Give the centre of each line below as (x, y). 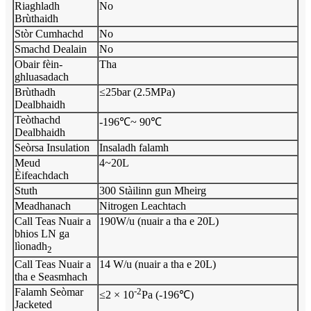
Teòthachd (37, 119)
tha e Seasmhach (51, 276)
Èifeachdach (42, 175)
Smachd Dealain (51, 49)
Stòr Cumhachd (49, 33)
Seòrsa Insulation (52, 147)
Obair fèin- (39, 64)
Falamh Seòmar (49, 292)
